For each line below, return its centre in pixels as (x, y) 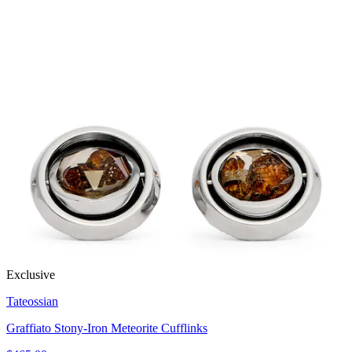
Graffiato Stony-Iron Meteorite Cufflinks (107, 328)
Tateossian (32, 302)
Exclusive (31, 275)
